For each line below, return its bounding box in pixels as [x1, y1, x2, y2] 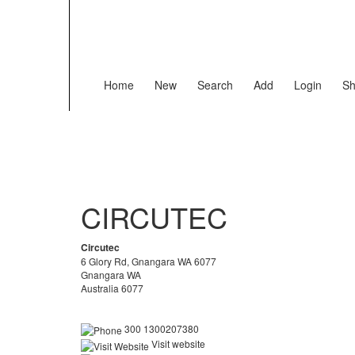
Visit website [149, 337, 205, 351]
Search [197, 77, 233, 93]
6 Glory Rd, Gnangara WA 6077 [81, 254, 216, 268]
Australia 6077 [81, 281, 143, 295]
